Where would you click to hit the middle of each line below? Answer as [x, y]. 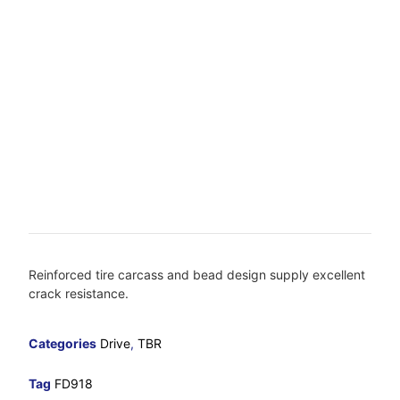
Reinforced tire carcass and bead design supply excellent [197, 275]
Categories [63, 343]
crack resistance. [79, 294]
